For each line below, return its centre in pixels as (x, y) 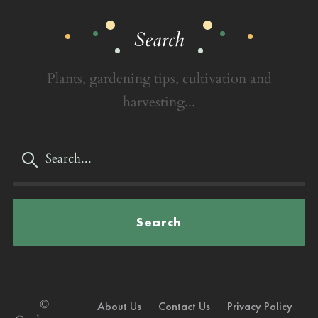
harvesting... (159, 102)
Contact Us (184, 306)
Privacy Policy (259, 306)
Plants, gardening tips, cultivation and (159, 78)
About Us (119, 306)
